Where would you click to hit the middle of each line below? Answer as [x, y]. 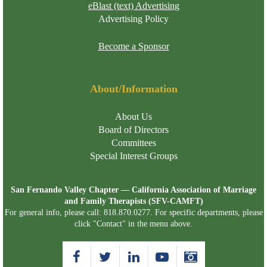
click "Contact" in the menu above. [133, 223]
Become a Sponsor [133, 46]
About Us [133, 116]
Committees [133, 142]
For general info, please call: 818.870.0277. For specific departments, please [133, 212]
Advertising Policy [133, 18]
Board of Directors [133, 129]
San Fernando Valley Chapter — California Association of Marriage [133, 190]
